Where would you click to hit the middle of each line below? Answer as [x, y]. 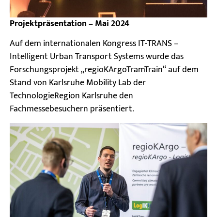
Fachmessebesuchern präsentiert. [72, 109]
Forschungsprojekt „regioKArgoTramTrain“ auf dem [104, 70]
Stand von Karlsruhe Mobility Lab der [78, 83]
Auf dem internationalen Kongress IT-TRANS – [94, 44]
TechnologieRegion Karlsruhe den [71, 96]
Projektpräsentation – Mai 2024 [70, 23]
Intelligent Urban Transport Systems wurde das [97, 57]
